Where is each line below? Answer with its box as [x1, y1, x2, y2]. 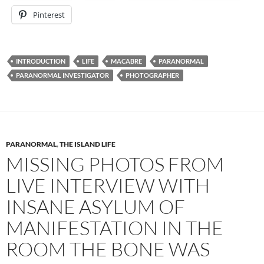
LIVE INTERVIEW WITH [6, 173, 210, 197]
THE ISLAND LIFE [60, 140, 115, 148]
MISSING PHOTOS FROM [6, 152, 224, 176]
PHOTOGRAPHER [126, 71, 179, 79]
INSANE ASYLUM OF [6, 194, 185, 219]
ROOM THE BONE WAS [6, 237, 210, 261]
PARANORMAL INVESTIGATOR [16, 71, 109, 79]
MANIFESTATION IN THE [6, 216, 223, 240]
